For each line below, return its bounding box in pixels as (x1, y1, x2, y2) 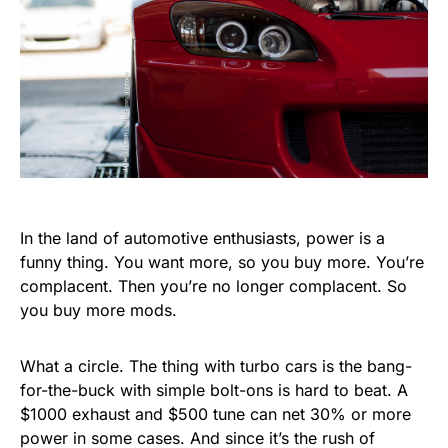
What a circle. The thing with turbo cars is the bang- (20, 355, 412, 376)
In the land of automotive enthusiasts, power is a (20, 227, 385, 248)
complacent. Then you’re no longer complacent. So (20, 275, 407, 296)
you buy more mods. (20, 299, 177, 320)
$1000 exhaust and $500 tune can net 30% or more (20, 403, 411, 424)
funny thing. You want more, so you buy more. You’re (20, 251, 424, 272)
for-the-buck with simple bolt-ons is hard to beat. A (20, 379, 408, 400)
